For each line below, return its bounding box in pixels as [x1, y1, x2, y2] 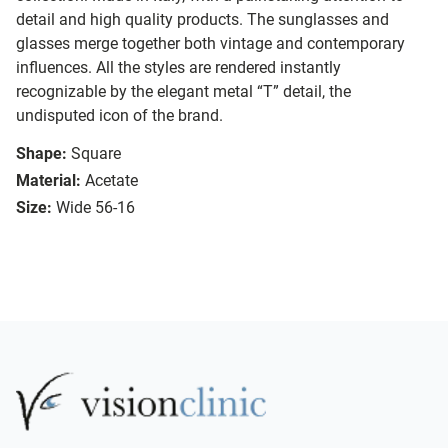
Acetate [85, 171, 138, 191]
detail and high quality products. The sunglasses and [16, 10, 389, 30]
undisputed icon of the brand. [16, 106, 223, 126]
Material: [16, 171, 81, 191]
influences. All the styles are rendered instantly [16, 58, 341, 78]
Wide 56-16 [56, 198, 135, 218]
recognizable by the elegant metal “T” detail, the [16, 82, 351, 102]
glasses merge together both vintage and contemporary [16, 34, 405, 54]
